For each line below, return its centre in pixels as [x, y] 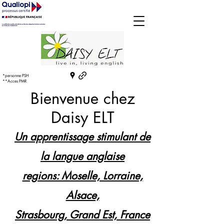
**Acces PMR [14, 81]
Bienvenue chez [82, 98]
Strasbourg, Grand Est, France [82, 215]
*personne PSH [16, 75]
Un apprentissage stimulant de [82, 137]
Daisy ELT [82, 117]
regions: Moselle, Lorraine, [82, 176]
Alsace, [82, 195]
